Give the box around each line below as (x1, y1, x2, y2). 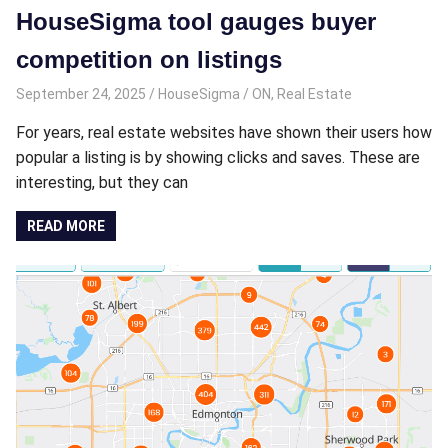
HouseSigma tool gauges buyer (16, 8, 376, 35)
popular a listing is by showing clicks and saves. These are (16, 147, 420, 167)
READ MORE (27, 217, 106, 234)
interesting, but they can (16, 172, 188, 192)
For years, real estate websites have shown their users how (16, 122, 432, 142)
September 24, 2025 (16, 85, 146, 102)
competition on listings (16, 46, 282, 73)
